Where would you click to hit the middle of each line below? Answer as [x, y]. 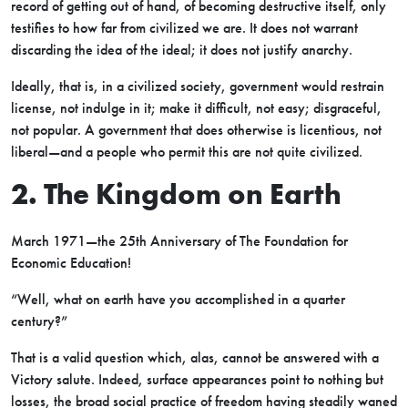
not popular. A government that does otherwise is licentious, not [196, 130]
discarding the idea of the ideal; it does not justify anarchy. [182, 50]
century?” [39, 321]
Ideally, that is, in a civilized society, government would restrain [198, 86]
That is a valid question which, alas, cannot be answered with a [195, 357]
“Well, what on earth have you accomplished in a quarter [178, 299]
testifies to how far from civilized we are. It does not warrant [184, 28]
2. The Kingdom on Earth [176, 194]
